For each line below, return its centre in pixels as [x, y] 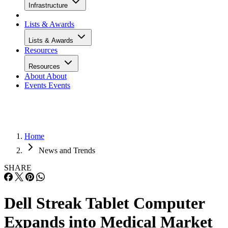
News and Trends [67, 150]
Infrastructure [49, 5]
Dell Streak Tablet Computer [104, 203]
